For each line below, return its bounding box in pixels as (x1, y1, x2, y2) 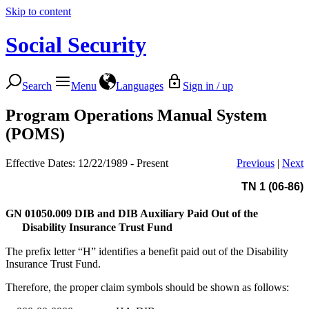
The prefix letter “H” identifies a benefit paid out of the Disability (6, 245, 288, 257)
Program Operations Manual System (6, 106, 267, 124)
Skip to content (6, 6, 71, 17)
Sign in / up (183, 79, 233, 92)
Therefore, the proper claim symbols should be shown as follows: (6, 281, 289, 293)
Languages (116, 79, 163, 92)
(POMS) (6, 124, 65, 143)
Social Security (6, 32, 146, 58)
